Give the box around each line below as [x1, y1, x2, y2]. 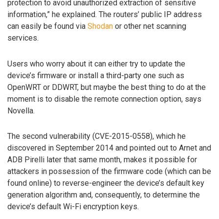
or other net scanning [113, 21, 186, 31]
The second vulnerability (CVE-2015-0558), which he [7, 131, 186, 141]
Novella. [7, 106, 35, 115]
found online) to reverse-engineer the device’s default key [7, 178, 204, 188]
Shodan [88, 21, 113, 31]
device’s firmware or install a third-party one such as [7, 70, 184, 80]
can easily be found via [7, 21, 88, 31]
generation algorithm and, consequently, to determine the [7, 190, 200, 200]
